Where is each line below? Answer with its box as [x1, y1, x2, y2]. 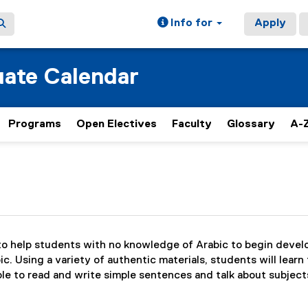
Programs [8, 119, 61, 130]
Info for [168, 18, 215, 29]
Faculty [172, 119, 212, 130]
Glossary [227, 119, 275, 130]
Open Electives [76, 119, 157, 130]
